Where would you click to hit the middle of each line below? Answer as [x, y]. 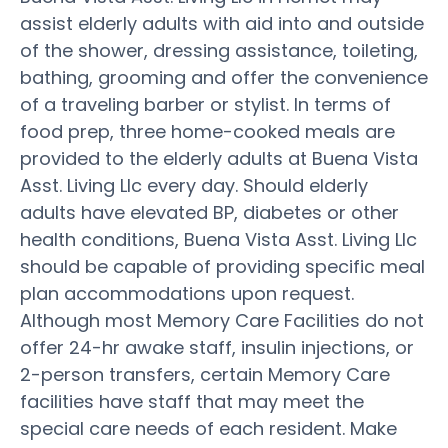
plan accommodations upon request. [187, 293]
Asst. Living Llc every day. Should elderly [194, 185]
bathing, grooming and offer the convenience [224, 77]
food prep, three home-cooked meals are [207, 131]
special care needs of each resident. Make [208, 428]
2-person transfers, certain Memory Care [205, 374]
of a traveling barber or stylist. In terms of [205, 104]
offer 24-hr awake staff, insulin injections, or [217, 347]
